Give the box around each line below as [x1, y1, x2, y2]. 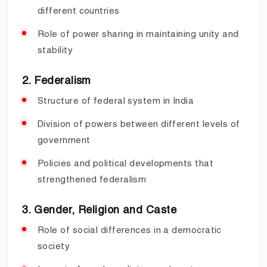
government [38, 134, 91, 145]
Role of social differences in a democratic [38, 224, 222, 235]
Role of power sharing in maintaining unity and [38, 28, 239, 39]
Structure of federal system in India [38, 95, 194, 105]
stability [38, 44, 73, 55]
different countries [38, 5, 120, 15]
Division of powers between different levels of [38, 118, 240, 129]
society [38, 240, 70, 251]
